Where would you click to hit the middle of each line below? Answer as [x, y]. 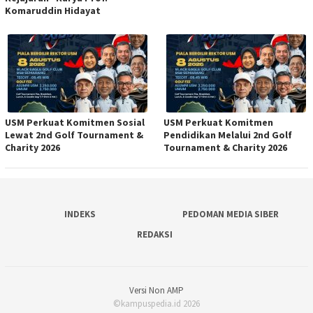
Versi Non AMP [156, 291]
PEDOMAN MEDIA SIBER [230, 214]
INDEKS [80, 214]
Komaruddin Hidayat [53, 10]
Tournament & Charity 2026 [225, 147]
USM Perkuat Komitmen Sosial [75, 122]
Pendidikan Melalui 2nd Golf [228, 134]
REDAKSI [155, 234]
